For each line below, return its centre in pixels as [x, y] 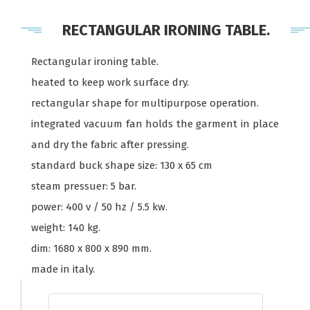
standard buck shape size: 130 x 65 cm [122, 165]
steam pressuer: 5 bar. [84, 186]
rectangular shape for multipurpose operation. [145, 103]
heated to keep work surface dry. [110, 82]
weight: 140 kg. [66, 228]
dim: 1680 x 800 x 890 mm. [91, 248]
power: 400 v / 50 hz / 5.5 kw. [99, 207]
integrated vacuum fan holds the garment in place [155, 124]
